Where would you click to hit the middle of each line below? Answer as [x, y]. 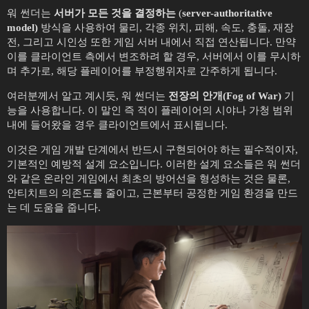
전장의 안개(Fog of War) [225, 96]
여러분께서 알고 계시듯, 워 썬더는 [88, 96]
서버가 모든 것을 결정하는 [115, 13]
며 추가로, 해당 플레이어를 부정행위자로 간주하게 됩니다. [142, 71]
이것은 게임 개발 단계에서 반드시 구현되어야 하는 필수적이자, [152, 150]
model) [22, 28]
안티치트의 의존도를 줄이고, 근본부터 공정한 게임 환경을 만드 [152, 193]
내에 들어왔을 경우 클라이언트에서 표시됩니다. [117, 125]
